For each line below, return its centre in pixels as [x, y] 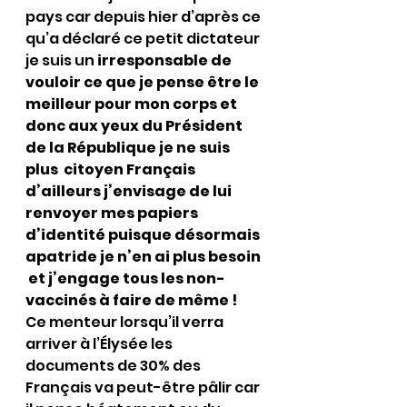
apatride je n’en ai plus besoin [144, 257]
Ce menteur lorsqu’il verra [126, 322]
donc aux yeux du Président [135, 126]
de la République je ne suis [129, 148]
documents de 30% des [114, 366]
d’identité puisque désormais [144, 235]
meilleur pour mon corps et [133, 104]
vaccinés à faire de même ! [131, 300]
